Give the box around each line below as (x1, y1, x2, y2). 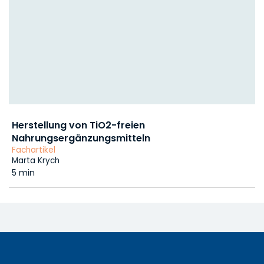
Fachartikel (12, 144, 55, 156)
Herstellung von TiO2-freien (12, 118, 145, 133)
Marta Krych (12, 155, 60, 167)
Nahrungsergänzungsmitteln (12, 131, 150, 146)
